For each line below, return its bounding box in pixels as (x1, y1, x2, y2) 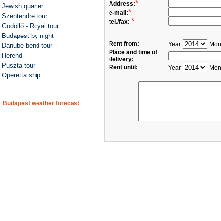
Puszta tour (2, 62, 35, 69)
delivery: (109, 56, 134, 63)
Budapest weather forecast (3, 100, 79, 107)
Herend (2, 52, 22, 59)
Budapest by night (2, 32, 54, 39)
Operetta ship (2, 72, 40, 79)
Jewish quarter (2, 2, 43, 10)
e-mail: (109, 9, 128, 16)
